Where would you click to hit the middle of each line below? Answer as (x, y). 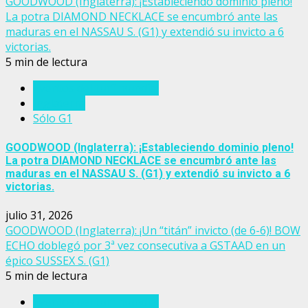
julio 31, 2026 (39, 215)
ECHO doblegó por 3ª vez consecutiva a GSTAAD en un (145, 245)
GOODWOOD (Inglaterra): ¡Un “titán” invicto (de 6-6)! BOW (153, 230)
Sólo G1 (53, 119)
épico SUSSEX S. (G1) (57, 260)
